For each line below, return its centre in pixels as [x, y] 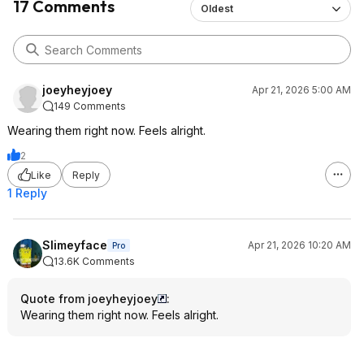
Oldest [217, 9]
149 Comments [90, 106]
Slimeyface [75, 245]
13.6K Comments [94, 261]
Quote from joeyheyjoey [89, 299]
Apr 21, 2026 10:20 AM [299, 245]
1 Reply [27, 193]
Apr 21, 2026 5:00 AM [301, 90]
